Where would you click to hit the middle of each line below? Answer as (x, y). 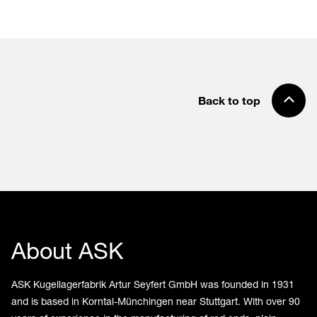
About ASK (67, 250)
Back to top (229, 100)
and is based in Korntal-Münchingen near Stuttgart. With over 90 (156, 301)
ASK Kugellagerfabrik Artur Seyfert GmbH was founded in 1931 (153, 284)
